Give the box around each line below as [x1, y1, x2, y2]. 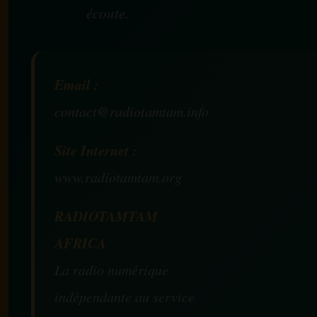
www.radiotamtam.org [54, 167, 182, 186]
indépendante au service [54, 287, 195, 306]
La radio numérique [54, 260, 168, 279]
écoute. [86, 2, 129, 23]
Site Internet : [54, 139, 137, 160]
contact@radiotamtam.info [54, 101, 209, 120]
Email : [54, 74, 99, 94]
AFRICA [54, 232, 106, 253]
